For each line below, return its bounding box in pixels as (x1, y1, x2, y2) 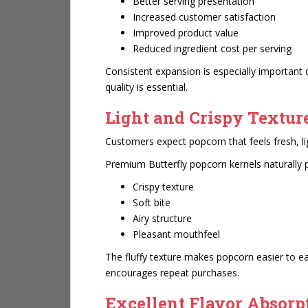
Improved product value (133, 26, 239, 39)
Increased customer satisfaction (133, 10, 276, 23)
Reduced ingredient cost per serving (133, 42, 291, 55)
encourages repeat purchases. (105, 266, 239, 279)
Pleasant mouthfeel (133, 228, 220, 241)
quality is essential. (105, 80, 188, 93)
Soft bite (133, 196, 170, 209)
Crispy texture (133, 180, 194, 193)
